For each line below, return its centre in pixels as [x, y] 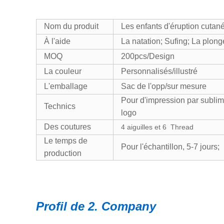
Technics [60, 106]
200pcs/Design [148, 56]
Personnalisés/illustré [159, 71]
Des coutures [67, 127]
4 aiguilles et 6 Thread [157, 127]
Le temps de [66, 141]
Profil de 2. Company [96, 206]
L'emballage [66, 86]
